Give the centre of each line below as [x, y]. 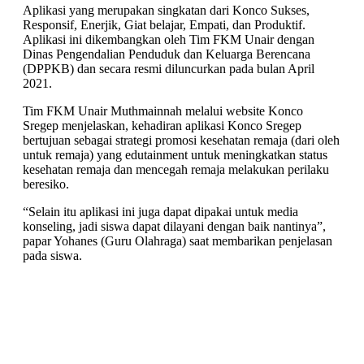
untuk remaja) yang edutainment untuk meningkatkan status [175, 155]
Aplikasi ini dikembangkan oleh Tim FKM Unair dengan [170, 40]
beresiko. [48, 184]
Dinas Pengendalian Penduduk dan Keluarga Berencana [167, 54]
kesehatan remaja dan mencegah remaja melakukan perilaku [176, 170]
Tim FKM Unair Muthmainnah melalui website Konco [163, 111]
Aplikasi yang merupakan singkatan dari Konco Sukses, [166, 11]
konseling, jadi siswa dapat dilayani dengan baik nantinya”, [174, 227]
